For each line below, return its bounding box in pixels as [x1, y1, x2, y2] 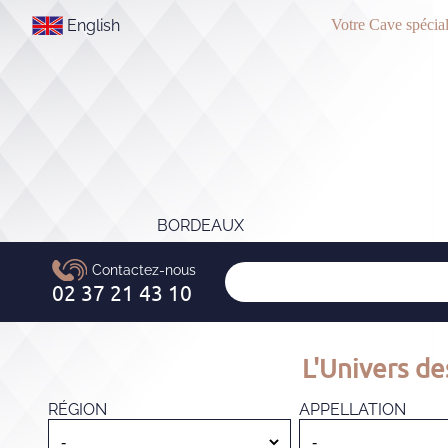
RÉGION [48, 400, 107, 419]
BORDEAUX [157, 216, 245, 235]
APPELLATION [299, 400, 407, 419]
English [67, 16, 120, 35]
